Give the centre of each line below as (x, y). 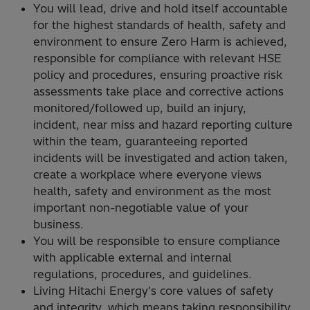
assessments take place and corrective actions (158, 91)
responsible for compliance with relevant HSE (157, 58)
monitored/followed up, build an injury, (140, 108)
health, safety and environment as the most (152, 191)
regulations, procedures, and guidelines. (143, 274)
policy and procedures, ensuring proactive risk (158, 74)
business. (58, 224)
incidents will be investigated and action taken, (161, 157)
